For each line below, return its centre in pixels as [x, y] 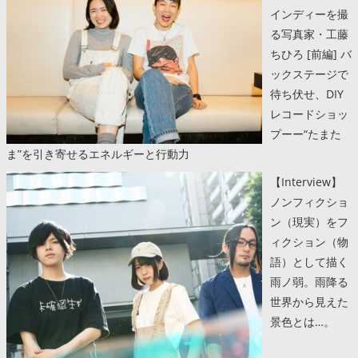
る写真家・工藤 [309, 34]
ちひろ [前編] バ [311, 54]
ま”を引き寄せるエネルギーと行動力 [98, 153]
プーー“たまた [306, 133]
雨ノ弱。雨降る [309, 281]
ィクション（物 [309, 241]
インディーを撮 [309, 14]
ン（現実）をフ [309, 221]
